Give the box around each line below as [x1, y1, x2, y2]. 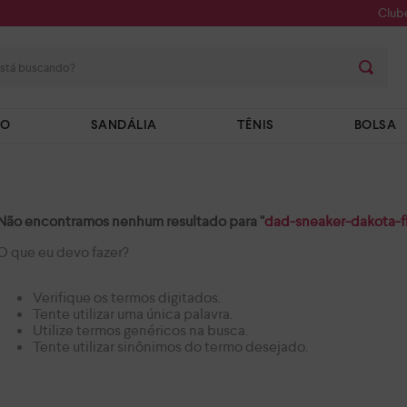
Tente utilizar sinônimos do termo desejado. [32, 337, 308, 356]
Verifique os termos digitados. [32, 288, 221, 307]
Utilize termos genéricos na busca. [32, 321, 248, 340]
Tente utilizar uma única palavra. [32, 304, 233, 323]
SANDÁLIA [90, 120, 158, 132]
